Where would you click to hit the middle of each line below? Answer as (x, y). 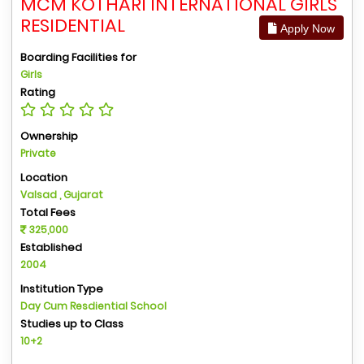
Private (38, 153)
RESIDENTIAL (73, 26)
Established (51, 247)
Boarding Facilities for (78, 57)
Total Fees (48, 212)
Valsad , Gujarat (62, 195)
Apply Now (306, 28)
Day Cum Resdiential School (93, 306)
